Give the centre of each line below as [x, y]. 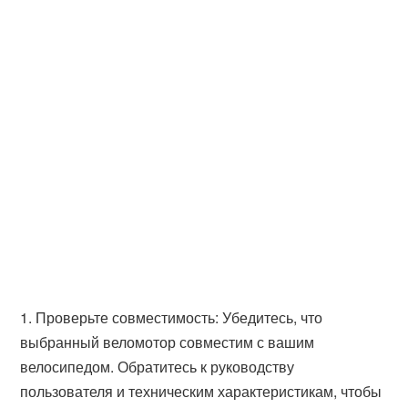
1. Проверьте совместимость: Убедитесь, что [172, 317]
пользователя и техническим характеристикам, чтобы [201, 391]
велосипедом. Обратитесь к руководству [158, 367]
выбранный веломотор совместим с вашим [168, 342]
